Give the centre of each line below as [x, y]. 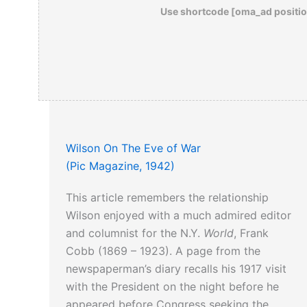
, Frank [251, 233]
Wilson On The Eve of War [133, 148]
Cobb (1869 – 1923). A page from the [163, 251]
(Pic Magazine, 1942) [120, 166]
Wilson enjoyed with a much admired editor [179, 216]
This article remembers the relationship [167, 198]
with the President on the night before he [172, 287]
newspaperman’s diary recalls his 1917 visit [176, 269]
